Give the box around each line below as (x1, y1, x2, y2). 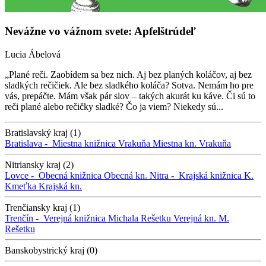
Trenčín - (5, 213, 43, 224)
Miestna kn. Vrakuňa (153, 138, 231, 149)
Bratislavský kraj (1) (5, 128, 81, 138)
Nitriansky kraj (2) (5, 160, 74, 170)
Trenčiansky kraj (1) (5, 202, 80, 213)
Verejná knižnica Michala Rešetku (43, 213, 171, 224)
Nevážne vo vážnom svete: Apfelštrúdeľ (5, 25, 196, 38)
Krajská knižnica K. (179, 170, 254, 181)
